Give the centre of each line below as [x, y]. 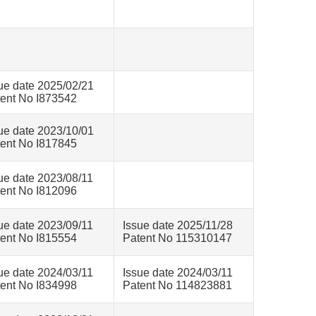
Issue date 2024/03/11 [178, 273]
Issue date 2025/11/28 [178, 225]
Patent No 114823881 [177, 285]
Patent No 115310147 [177, 238]
